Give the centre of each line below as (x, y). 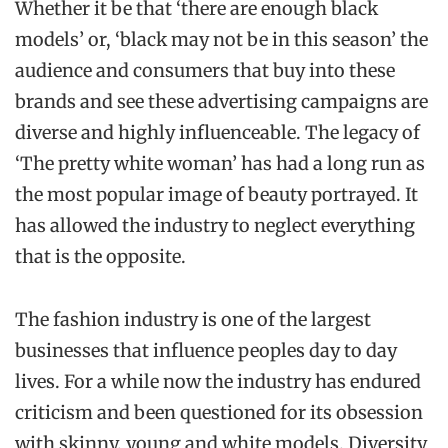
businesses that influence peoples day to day (206, 350)
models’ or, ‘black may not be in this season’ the (221, 39)
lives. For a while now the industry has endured (218, 381)
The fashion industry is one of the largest (193, 319)
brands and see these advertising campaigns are (221, 101)
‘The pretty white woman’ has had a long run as (220, 163)
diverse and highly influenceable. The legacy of (217, 132)
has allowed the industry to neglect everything (215, 225)
